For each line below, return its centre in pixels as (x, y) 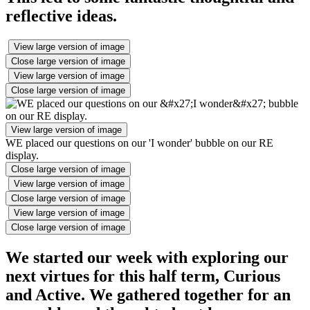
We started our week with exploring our (147, 257)
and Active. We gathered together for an (148, 294)
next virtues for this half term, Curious (143, 276)
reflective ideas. (61, 16)
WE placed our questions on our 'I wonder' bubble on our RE (139, 143)
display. (22, 155)
